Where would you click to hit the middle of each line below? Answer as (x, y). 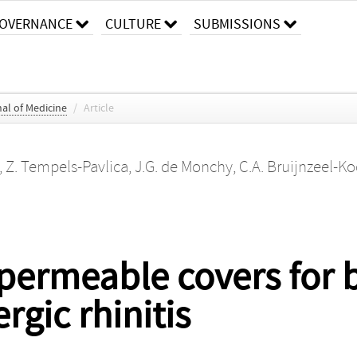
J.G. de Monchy (183, 167)
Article (99, 108)
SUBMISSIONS (237, 24)
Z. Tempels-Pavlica (67, 167)
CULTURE (133, 24)
